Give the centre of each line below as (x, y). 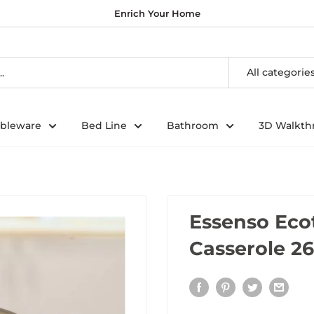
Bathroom (193, 125)
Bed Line (104, 125)
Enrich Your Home (157, 13)
